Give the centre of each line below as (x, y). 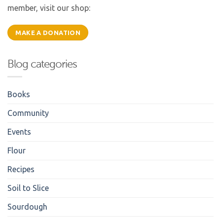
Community (28, 113)
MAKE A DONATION (48, 32)
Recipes (21, 169)
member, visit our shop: (49, 8)
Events (19, 132)
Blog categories (42, 64)
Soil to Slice (28, 188)
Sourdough (27, 207)
